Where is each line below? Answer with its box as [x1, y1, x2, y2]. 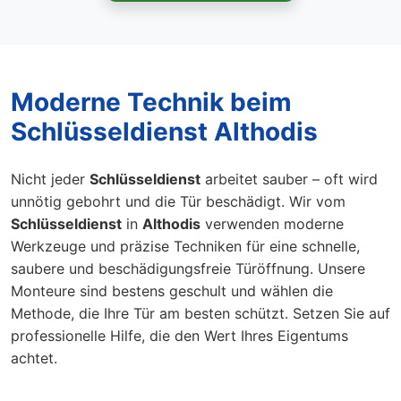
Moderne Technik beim [11, 86, 292, 117]
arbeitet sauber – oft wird [200, 169, 378, 188]
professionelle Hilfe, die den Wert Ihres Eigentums [11, 326, 348, 345]
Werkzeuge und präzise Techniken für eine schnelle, [11, 236, 360, 255]
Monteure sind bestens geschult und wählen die [11, 281, 333, 300]
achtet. [11, 348, 57, 367]
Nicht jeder [11, 169, 90, 188]
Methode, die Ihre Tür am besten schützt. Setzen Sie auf [11, 303, 390, 322]
